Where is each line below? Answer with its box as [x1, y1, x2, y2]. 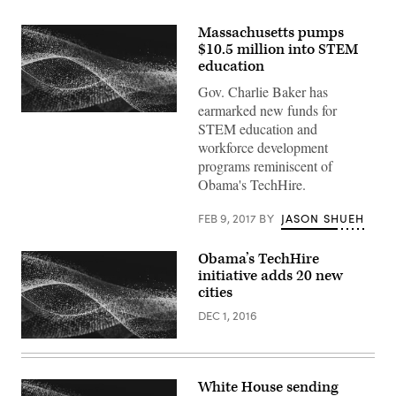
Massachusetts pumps [198, 23, 344, 42]
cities [198, 283, 232, 302]
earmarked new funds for [198, 101, 337, 119]
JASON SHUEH [280, 210, 365, 226]
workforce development [198, 138, 328, 156]
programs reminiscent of [198, 156, 332, 175]
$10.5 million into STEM [198, 40, 358, 59]
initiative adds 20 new [198, 266, 343, 286]
